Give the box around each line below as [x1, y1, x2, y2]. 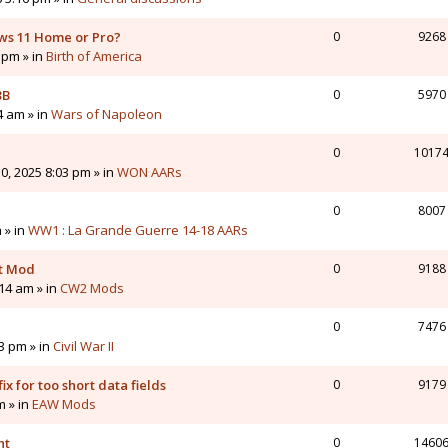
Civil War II [53, 337, 114, 356]
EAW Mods [32, 395, 96, 414]
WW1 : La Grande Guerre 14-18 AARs [28, 221, 248, 240]
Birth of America [46, 47, 142, 66]
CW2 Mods [60, 279, 124, 298]
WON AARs [117, 163, 182, 182]
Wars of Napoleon [51, 105, 162, 124]
